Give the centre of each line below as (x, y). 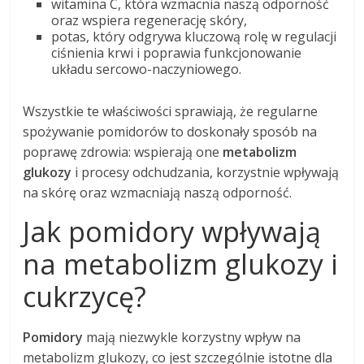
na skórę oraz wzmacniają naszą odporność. (158, 193)
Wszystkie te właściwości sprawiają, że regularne (171, 112)
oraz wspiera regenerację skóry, (149, 21)
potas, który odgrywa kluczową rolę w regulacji (194, 37)
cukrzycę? (85, 297)
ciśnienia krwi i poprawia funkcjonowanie (177, 53)
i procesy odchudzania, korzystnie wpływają (206, 173)
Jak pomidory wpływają (172, 232)
